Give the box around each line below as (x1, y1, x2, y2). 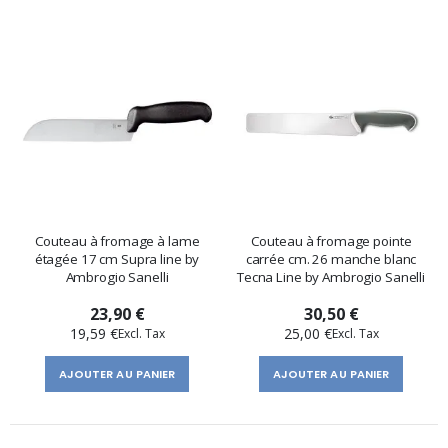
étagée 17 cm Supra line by (34, 249, 200, 268)
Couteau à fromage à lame (34, 231, 200, 250)
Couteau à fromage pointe (250, 231, 412, 250)
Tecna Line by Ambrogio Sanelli (237, 267, 425, 286)
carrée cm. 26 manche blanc (245, 249, 417, 268)
